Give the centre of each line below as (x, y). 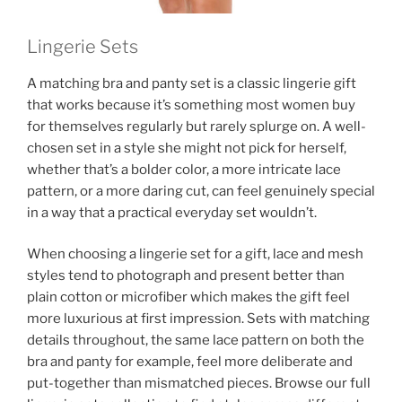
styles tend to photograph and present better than (186, 276)
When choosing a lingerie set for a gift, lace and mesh (195, 254)
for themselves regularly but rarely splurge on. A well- (197, 126)
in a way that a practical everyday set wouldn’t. (172, 212)
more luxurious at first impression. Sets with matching (198, 319)
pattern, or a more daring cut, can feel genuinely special (201, 191)
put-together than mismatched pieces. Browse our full (199, 384)
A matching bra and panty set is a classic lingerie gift (192, 83)
